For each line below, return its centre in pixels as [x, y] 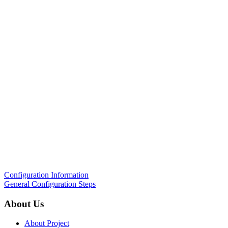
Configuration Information [46, 175]
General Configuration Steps [50, 184]
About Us [24, 204]
